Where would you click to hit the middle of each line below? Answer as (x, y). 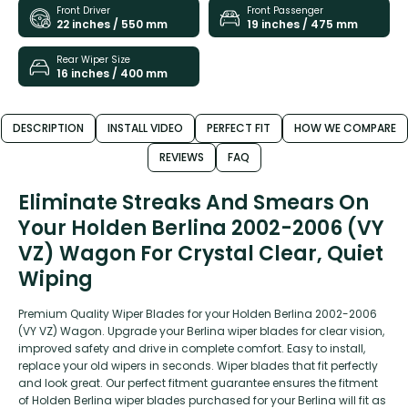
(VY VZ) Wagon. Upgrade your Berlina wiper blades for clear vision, (201, 331)
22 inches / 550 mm (112, 24)
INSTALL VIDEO (145, 128)
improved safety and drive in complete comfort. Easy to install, (192, 349)
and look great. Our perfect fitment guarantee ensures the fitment (198, 383)
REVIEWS (181, 158)
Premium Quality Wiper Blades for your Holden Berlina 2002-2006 (198, 314)
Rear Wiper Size (93, 59)
